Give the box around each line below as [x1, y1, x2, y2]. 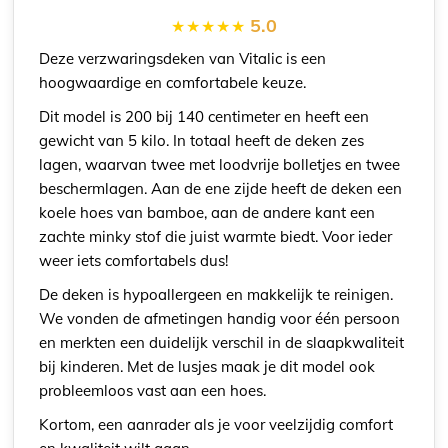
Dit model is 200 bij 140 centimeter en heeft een [39, 106, 370, 126]
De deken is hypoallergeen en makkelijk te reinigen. [39, 284, 394, 304]
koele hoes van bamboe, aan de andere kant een [39, 202, 376, 222]
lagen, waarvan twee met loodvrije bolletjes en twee [39, 154, 401, 174]
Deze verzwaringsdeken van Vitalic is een [39, 48, 327, 68]
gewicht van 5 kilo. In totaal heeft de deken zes [39, 130, 365, 150]
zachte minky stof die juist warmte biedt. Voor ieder [39, 226, 393, 246]
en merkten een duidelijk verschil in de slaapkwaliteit [39, 332, 405, 352]
